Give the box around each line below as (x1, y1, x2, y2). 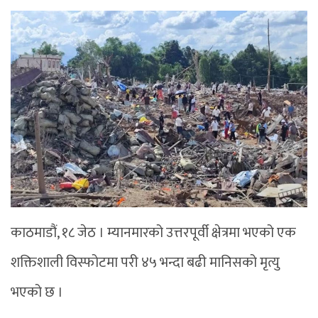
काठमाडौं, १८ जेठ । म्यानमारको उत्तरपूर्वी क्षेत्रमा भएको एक (11, 220, 296, 245)
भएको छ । (11, 280, 63, 305)
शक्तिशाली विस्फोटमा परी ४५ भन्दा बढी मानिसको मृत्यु (11, 250, 280, 275)
